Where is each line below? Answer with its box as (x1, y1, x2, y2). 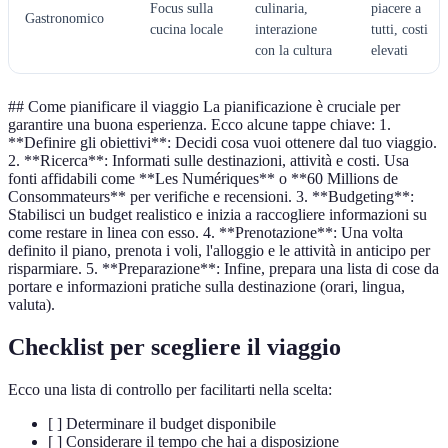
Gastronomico (25, 11, 104, 27)
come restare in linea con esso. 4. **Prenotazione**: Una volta (8, 224, 403, 242)
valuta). (8, 296, 55, 314)
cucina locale (150, 22, 223, 38)
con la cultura (255, 43, 332, 59)
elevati (371, 43, 408, 59)
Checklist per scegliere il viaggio (8, 334, 341, 361)
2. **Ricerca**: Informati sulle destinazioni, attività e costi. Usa (8, 152, 409, 170)
